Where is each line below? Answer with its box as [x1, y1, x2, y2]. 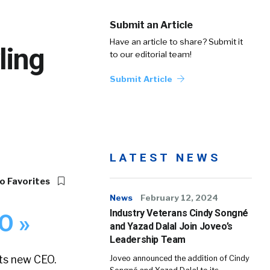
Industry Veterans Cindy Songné [110, 207, 249, 219]
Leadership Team [110, 234, 186, 245]
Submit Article [110, 74, 174, 84]
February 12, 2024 [140, 193, 218, 202]
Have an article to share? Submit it [110, 37, 243, 46]
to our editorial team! [110, 49, 192, 59]
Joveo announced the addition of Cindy [110, 254, 250, 263]
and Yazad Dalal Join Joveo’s [110, 221, 233, 232]
